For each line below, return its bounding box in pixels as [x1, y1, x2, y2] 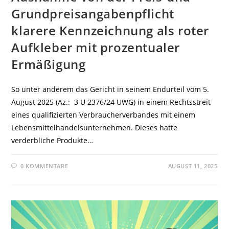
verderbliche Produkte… [11, 135, 94, 145]
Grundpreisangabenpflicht [11, 5, 174, 22]
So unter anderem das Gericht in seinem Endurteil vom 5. [11, 84, 210, 94]
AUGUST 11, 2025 [168, 162, 218, 170]
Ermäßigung [11, 55, 86, 73]
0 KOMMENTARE [20, 162, 68, 170]
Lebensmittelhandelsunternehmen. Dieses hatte [11, 122, 178, 132]
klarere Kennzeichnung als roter [11, 21, 210, 39]
